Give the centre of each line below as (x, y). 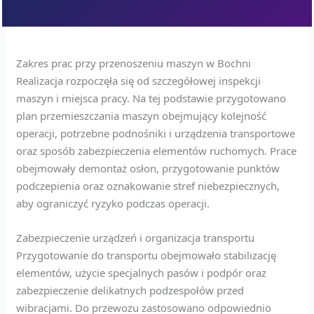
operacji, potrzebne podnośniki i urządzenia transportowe (156, 133)
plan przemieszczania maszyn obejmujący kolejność (142, 115)
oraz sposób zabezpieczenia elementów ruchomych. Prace (157, 150)
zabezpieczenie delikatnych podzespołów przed (130, 290)
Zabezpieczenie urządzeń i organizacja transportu (136, 237)
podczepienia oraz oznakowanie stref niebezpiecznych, (148, 185)
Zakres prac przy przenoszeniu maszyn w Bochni (134, 63)
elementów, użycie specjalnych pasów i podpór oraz (142, 272)
